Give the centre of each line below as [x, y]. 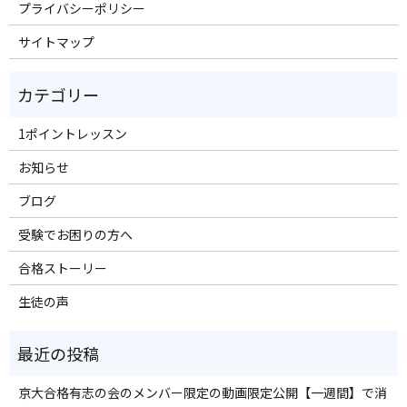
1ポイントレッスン [72, 133]
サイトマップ [56, 41]
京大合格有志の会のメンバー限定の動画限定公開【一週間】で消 [202, 392]
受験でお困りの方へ [75, 234]
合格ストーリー [62, 268]
